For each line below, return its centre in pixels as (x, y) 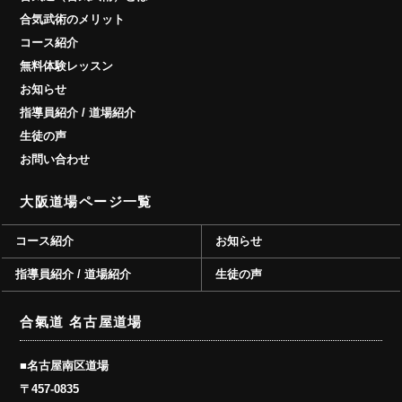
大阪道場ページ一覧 (86, 201)
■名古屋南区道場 (65, 366)
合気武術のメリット (73, 19)
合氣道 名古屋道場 (81, 323)
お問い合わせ (55, 159)
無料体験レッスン (67, 66)
